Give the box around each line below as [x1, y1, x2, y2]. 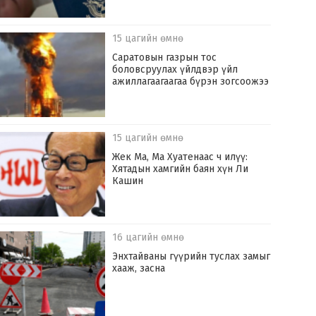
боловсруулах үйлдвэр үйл [112, 63, 238, 76]
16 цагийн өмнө [112, 231, 185, 244]
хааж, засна [112, 262, 166, 275]
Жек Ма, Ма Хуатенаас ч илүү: [112, 151, 248, 164]
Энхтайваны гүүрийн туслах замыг [112, 250, 271, 263]
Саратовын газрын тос [112, 51, 217, 64]
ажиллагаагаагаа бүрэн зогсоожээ [112, 75, 269, 88]
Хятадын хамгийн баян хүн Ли [112, 163, 249, 176]
